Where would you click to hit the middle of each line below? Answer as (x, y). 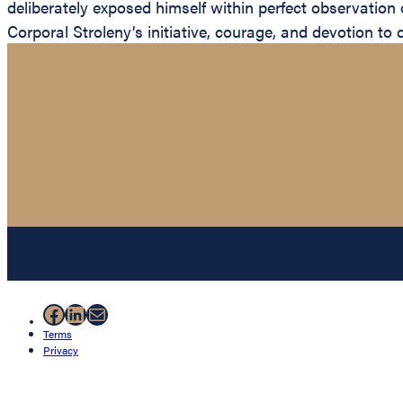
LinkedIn (106, 313)
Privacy (61, 350)
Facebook (89, 313)
